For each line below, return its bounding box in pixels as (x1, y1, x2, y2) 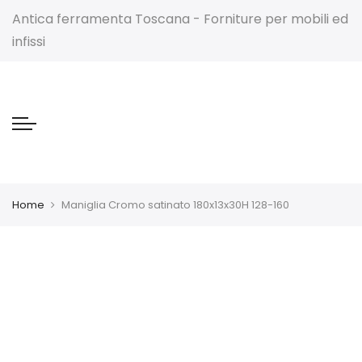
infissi (12, 32, 45, 51)
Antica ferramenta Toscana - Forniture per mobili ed (12, 10, 348, 28)
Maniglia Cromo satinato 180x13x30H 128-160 (61, 197, 289, 213)
